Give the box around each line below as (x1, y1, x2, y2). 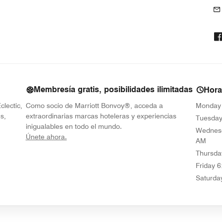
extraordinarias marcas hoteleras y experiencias (25, 112, 176, 120)
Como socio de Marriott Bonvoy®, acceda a (25, 102, 163, 110)
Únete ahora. (25, 133, 67, 141)
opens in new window (66, 132, 133, 140)
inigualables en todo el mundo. (25, 122, 122, 130)
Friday (196, 162, 216, 169)
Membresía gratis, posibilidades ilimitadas (33, 85, 193, 94)
